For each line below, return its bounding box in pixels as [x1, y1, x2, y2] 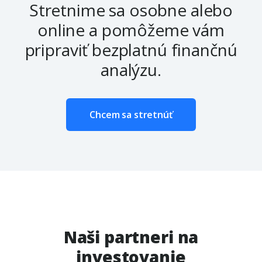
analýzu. [101, 58, 161, 81]
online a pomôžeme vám [37, 19, 225, 42]
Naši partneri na [63, 226, 199, 249]
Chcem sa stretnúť [89, 108, 173, 122]
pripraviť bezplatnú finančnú [25, 39, 237, 61]
